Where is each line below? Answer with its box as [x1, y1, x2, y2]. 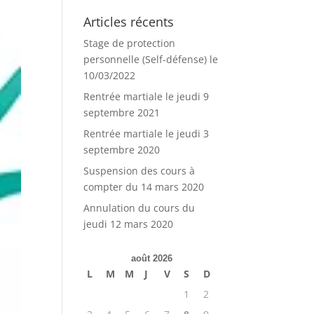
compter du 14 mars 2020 [83, 180, 205, 193]
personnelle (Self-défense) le [83, 53, 219, 66]
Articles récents [83, 13, 175, 30]
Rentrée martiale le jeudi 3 [83, 127, 210, 140]
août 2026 [130, 253, 172, 264]
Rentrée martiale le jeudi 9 [83, 90, 210, 103]
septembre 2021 [83, 106, 161, 119]
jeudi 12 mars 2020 [83, 217, 174, 231]
